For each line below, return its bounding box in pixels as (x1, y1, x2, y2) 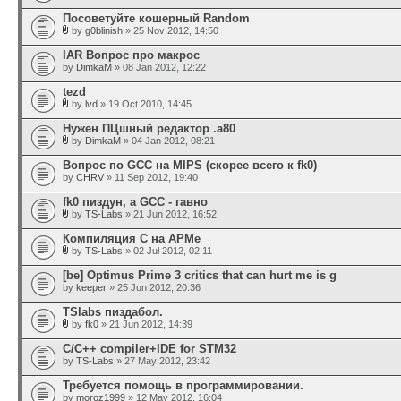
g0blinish (85, 25, 123, 36)
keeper (76, 282, 107, 293)
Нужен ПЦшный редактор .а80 (63, 122, 235, 135)
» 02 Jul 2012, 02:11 (123, 245, 212, 256)
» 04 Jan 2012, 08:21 (121, 135, 215, 146)
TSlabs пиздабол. (63, 305, 163, 319)
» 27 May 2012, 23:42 (114, 355, 210, 366)
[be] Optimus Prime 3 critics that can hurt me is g (63, 269, 337, 282)
